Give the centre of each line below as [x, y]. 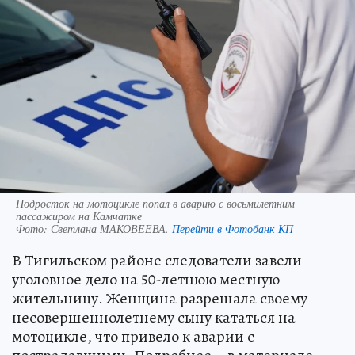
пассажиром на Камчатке [79, 216]
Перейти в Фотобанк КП [233, 228]
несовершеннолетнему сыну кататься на [154, 317]
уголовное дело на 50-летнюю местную [146, 279]
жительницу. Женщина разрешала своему [160, 298]
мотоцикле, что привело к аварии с [133, 336]
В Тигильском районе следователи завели [157, 260]
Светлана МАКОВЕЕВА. [111, 228]
